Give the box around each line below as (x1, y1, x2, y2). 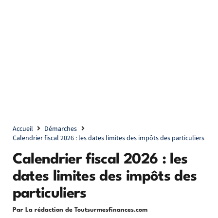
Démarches (44, 124, 77, 134)
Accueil (12, 124, 33, 134)
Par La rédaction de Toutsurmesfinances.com (12, 206, 147, 213)
